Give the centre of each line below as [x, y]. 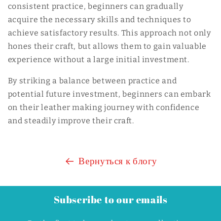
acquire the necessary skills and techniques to [99, 19]
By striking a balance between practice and [92, 80]
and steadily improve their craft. [71, 120]
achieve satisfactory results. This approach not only [109, 33]
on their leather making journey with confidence [104, 107]
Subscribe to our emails [110, 199]
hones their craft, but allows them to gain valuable [107, 46]
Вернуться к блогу [118, 161]
